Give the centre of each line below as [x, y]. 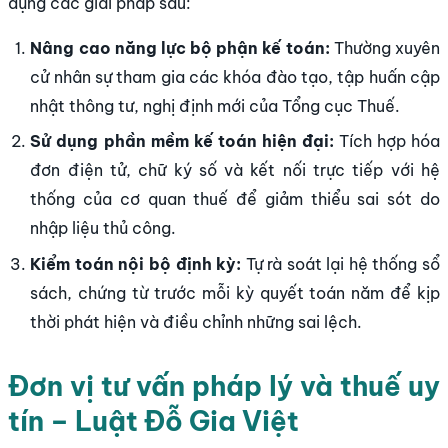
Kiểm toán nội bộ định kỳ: [136, 263]
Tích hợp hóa [387, 141]
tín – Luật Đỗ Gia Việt [153, 420]
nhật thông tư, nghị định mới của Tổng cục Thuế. [215, 106]
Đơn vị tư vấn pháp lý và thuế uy [224, 385]
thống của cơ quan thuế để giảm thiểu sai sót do [235, 199]
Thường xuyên [385, 48]
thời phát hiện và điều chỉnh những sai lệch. [196, 321]
